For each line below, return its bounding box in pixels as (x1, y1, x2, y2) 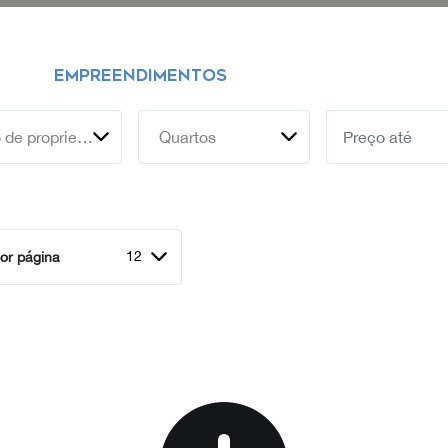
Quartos (158, 128, 216, 146)
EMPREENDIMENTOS (54, 66, 227, 85)
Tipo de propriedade (77, 128, 93, 146)
